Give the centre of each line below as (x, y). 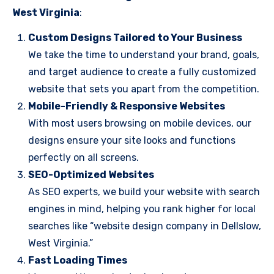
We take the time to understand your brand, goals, (144, 55)
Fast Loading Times (78, 260)
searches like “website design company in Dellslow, (145, 226)
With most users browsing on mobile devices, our (140, 123)
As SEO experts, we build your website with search (144, 192)
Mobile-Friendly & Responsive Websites (127, 106)
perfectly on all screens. (83, 157)
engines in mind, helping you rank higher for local (142, 209)
